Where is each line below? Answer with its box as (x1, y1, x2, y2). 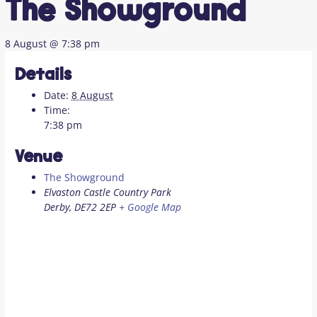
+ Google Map (119, 200, 182, 214)
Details (15, 67, 72, 86)
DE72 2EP (74, 200, 117, 214)
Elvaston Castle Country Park (44, 185, 172, 199)
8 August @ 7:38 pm (5, 36, 100, 50)
